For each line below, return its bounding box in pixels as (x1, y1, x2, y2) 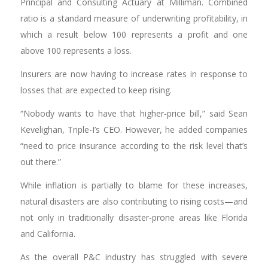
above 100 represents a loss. (20, 45, 132, 57)
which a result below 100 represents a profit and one (20, 29, 248, 41)
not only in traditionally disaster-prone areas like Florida (20, 211, 248, 223)
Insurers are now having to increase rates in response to (20, 68, 248, 80)
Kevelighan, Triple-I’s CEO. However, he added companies (20, 123, 248, 135)
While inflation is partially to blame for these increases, (20, 179, 248, 191)
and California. (20, 227, 75, 239)
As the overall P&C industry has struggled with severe (20, 251, 248, 263)
